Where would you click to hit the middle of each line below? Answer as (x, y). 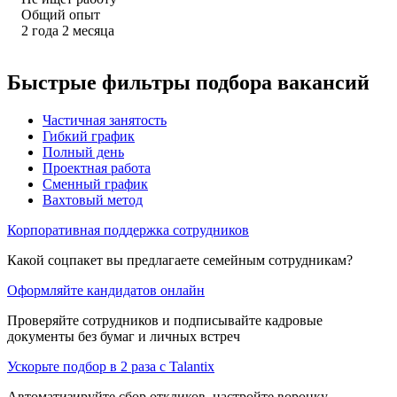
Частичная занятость (105, 120)
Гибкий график (89, 136)
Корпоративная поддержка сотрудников (128, 230)
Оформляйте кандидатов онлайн (106, 290)
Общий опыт (61, 14)
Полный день (83, 152)
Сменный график (95, 183)
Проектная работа (97, 167)
